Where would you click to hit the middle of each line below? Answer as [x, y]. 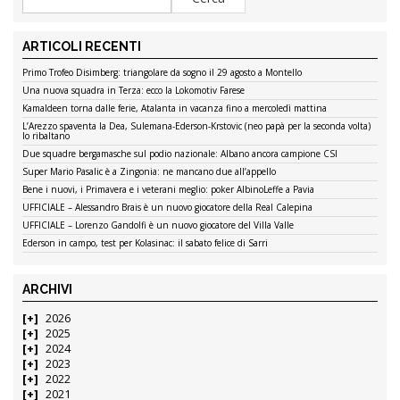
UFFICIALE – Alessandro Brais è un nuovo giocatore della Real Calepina [167, 208]
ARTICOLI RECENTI [82, 47]
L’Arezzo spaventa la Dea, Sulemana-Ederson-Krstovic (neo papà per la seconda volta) [196, 126]
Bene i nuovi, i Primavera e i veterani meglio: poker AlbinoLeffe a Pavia [168, 190]
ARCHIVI [47, 290]
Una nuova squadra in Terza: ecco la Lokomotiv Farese [133, 91]
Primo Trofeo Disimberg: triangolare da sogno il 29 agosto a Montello [162, 73]
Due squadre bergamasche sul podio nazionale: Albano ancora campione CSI [180, 154]
